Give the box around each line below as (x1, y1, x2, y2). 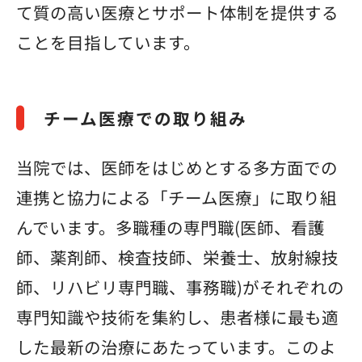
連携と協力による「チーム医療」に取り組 (16, 185, 337, 210)
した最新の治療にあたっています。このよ (16, 335, 336, 360)
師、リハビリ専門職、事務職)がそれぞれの (16, 275, 344, 300)
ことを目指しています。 (16, 29, 200, 54)
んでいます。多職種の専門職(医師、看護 (16, 215, 325, 240)
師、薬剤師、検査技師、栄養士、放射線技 (16, 245, 339, 270)
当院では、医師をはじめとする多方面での (16, 155, 338, 180)
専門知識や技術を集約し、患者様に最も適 (16, 305, 339, 330)
